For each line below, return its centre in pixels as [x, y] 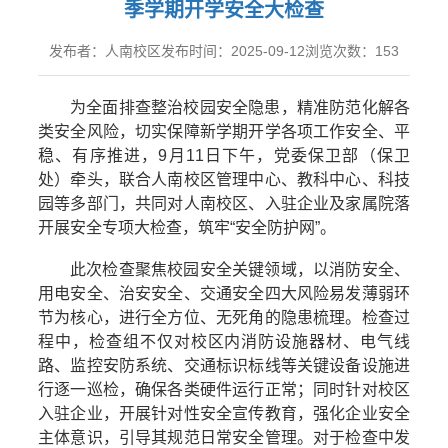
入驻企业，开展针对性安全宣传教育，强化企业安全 [224, 413]
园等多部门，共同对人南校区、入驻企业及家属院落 [224, 203]
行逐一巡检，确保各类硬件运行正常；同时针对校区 [224, 389]
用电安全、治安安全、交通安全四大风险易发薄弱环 [224, 293]
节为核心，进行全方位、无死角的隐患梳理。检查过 [224, 317]
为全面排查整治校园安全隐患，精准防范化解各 [240, 107]
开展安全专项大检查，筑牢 [134, 227]
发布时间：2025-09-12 [233, 51]
